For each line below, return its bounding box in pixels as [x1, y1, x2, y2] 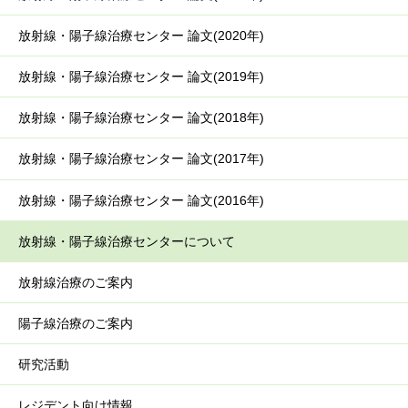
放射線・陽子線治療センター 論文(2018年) [18, 110, 264, 126]
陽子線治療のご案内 [18, 315, 133, 331]
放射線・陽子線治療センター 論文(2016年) [18, 192, 264, 208]
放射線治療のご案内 [18, 274, 133, 290]
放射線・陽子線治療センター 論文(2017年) [18, 151, 264, 167]
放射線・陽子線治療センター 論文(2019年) [18, 69, 264, 85]
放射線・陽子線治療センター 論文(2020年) [18, 28, 264, 44]
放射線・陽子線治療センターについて [18, 233, 235, 249]
